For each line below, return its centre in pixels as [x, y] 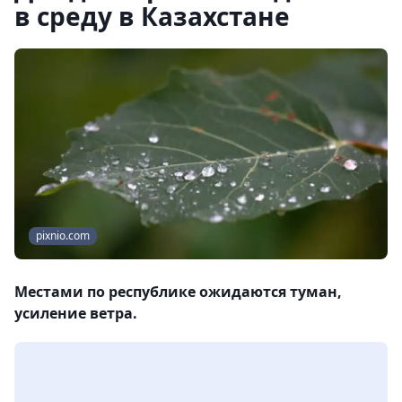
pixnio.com [63, 236]
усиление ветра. [76, 314]
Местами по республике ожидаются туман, [178, 292]
